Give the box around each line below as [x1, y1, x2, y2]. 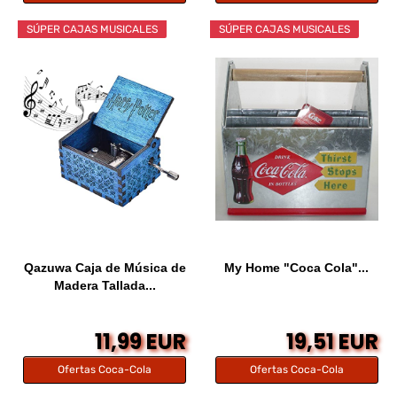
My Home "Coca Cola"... [224, 260, 370, 275]
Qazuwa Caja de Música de [23, 260, 186, 275]
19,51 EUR [285, 326, 378, 356]
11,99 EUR [95, 326, 187, 356]
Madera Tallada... [53, 277, 156, 292]
